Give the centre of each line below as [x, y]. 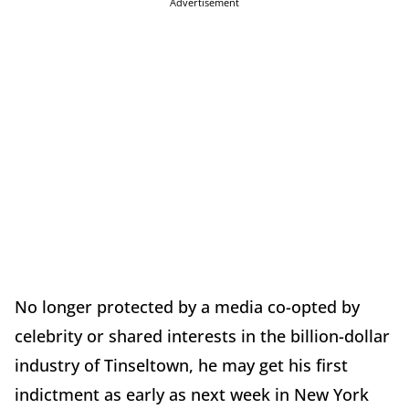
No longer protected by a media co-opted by [187, 307]
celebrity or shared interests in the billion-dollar [202, 336]
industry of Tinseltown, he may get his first [181, 366]
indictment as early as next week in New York [192, 395]
